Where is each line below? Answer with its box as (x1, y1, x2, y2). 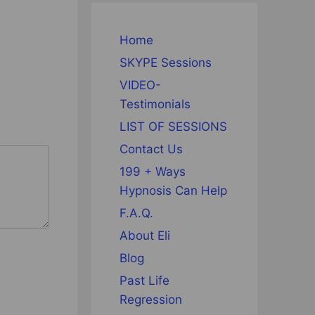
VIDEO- (120, 78, 161, 93)
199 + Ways (120, 165, 186, 179)
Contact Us (120, 142, 183, 157)
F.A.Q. (120, 206, 153, 221)
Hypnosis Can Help (120, 184, 227, 198)
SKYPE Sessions (120, 56, 212, 70)
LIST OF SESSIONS (120, 120, 227, 134)
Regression (120, 292, 182, 307)
